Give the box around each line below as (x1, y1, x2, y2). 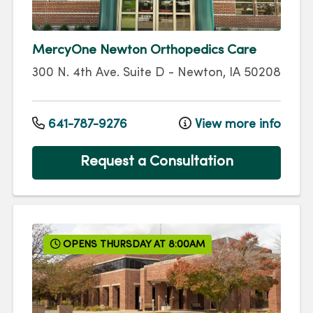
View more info (191, 118, 281, 131)
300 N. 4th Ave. (32, 67, 119, 80)
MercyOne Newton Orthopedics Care (32, 44, 256, 57)
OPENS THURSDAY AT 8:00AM (60, 240, 205, 249)
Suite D (123, 67, 165, 80)
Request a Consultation (80, 155, 233, 170)
